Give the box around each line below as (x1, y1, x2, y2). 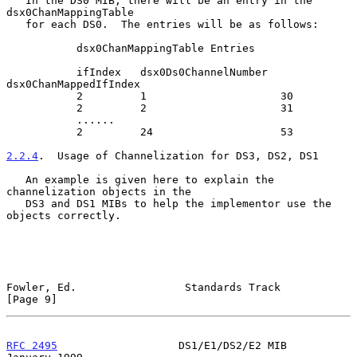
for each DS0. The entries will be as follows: (6, 18, 25, 30)
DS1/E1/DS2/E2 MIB (57, 339, 287, 351)
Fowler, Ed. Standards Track (6, 280, 280, 293)
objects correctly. (6, 209, 121, 222)
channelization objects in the (6, 185, 191, 198)
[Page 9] (6, 292, 57, 305)
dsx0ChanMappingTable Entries (6, 41, 76, 54)
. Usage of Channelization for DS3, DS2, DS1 (38, 149, 319, 162)
